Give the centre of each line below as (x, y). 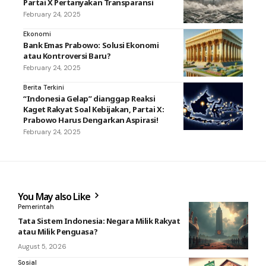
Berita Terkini (44, 87)
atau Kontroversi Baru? (67, 56)
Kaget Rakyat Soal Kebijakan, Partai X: (94, 109)
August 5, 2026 (42, 246)
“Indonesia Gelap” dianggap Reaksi (89, 98)
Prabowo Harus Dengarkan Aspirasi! (91, 120)
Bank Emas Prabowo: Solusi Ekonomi (91, 45)
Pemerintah (36, 206)
